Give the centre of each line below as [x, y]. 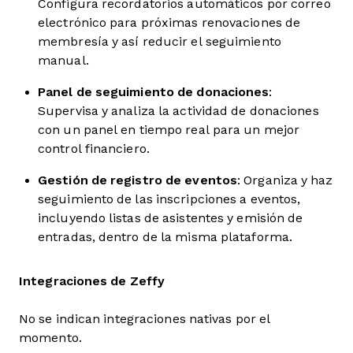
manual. [63, 60]
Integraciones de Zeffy [92, 281]
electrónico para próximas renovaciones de [169, 22]
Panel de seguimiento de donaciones [154, 92]
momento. [50, 338]
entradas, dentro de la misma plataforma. [165, 237]
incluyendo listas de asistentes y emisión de [171, 218]
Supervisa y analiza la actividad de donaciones [178, 111]
